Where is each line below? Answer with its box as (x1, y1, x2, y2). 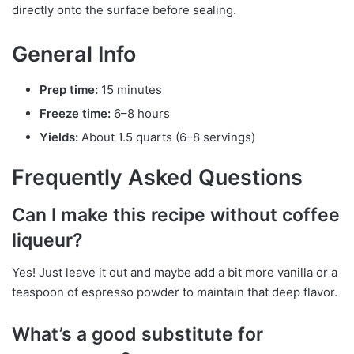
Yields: (40, 129, 78, 145)
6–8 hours (111, 105, 170, 121)
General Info (12, 41, 136, 68)
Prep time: (40, 81, 98, 97)
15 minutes (98, 81, 162, 97)
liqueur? (12, 229, 83, 252)
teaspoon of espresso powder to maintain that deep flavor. (12, 284, 337, 299)
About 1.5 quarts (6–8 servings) (78, 129, 255, 145)
